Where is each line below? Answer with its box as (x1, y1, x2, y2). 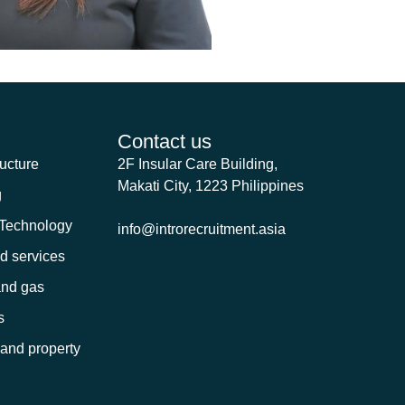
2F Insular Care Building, (117, 156, 278, 173)
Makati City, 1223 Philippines (117, 178, 304, 194)
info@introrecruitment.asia (117, 221, 286, 238)
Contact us (117, 130, 212, 154)
